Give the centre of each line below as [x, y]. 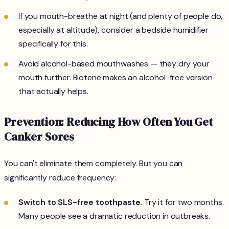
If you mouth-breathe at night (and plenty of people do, [121, 16]
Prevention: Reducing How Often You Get [109, 122]
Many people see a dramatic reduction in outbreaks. [114, 216]
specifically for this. [53, 44]
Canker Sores [39, 137]
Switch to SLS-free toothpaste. [81, 202]
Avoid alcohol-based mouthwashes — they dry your [114, 64]
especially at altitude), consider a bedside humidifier [113, 30]
